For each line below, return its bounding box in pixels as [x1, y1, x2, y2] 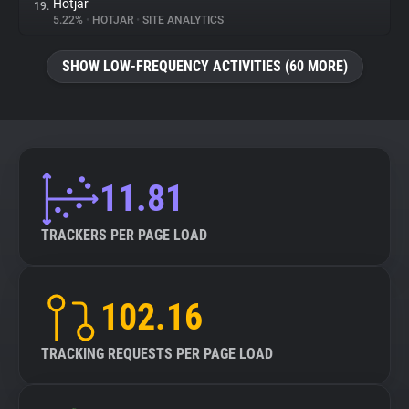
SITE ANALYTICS [140, 14, 224, 26]
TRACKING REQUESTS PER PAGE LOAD [41, 345, 273, 362]
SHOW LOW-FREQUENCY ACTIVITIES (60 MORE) [61, 58, 348, 75]
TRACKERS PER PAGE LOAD [41, 226, 207, 244]
